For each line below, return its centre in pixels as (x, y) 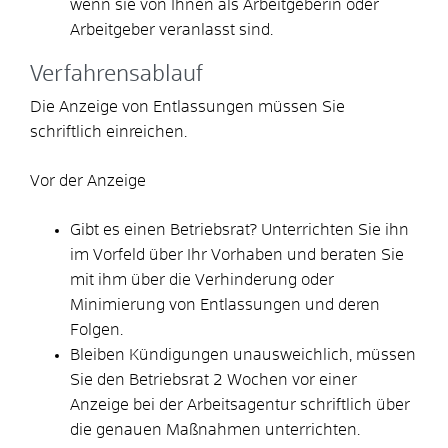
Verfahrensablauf (116, 74)
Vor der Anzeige (88, 180)
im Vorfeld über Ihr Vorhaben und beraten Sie (237, 254)
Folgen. (96, 329)
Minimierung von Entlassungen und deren (225, 304)
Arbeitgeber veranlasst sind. (171, 29)
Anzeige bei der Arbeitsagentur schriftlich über (240, 404)
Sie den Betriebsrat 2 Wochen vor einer (213, 379)
